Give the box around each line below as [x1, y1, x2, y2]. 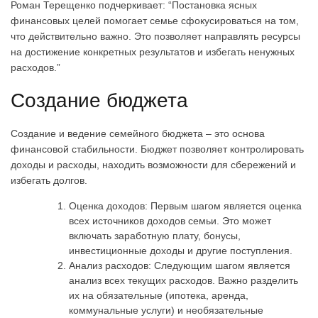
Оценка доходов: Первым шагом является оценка [69, 199, 302, 212]
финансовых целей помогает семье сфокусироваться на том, [11, 14, 299, 26]
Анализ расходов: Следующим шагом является [69, 259, 290, 271]
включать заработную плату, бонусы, [69, 229, 241, 241]
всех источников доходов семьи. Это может [69, 214, 271, 226]
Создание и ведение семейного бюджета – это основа [11, 127, 265, 139]
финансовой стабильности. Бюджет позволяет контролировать [11, 143, 304, 155]
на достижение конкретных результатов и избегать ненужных [11, 45, 295, 57]
